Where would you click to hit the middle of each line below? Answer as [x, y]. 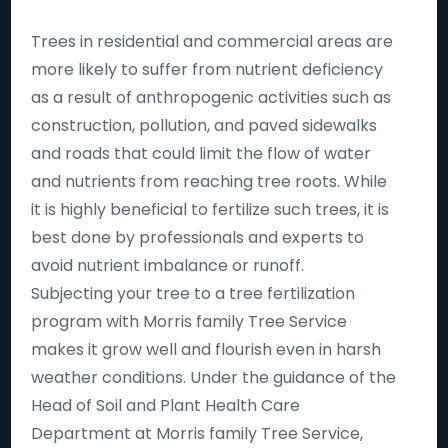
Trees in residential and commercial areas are [212, 41]
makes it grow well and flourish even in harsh [206, 349]
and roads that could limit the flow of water [201, 153]
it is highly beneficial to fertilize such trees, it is [210, 209]
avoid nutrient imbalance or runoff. [168, 265]
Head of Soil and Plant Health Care [166, 405]
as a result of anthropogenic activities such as [211, 97]
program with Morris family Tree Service [189, 321]
